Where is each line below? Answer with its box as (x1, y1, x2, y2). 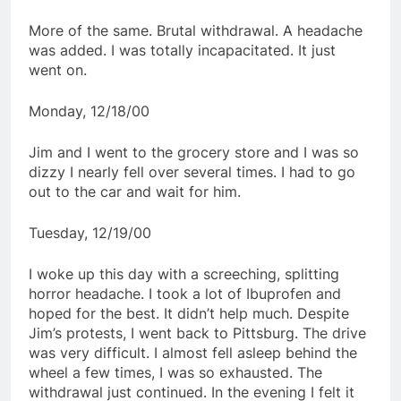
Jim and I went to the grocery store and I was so (29, 142, 359, 161)
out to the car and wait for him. (29, 182, 241, 200)
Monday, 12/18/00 (29, 101, 149, 120)
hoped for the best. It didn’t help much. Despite (29, 303, 349, 322)
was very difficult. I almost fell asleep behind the (29, 343, 357, 362)
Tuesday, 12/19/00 (29, 223, 151, 242)
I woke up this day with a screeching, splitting (29, 264, 339, 283)
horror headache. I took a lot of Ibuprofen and (29, 284, 341, 303)
